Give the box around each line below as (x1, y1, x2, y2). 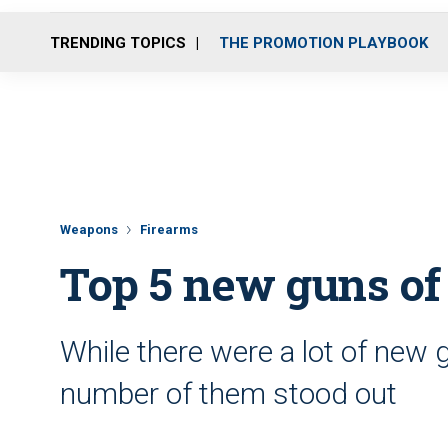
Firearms (140, 222, 198, 237)
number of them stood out (60, 376, 397, 411)
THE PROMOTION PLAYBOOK (219, 33, 428, 52)
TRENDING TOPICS (50, 33, 186, 52)
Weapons (60, 222, 118, 237)
